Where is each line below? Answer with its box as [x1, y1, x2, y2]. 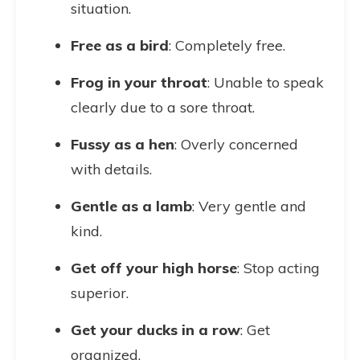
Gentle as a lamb [71, 197, 192, 215]
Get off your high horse [71, 259, 237, 277]
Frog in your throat [71, 73, 207, 92]
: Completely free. [169, 36, 285, 55]
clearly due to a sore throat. [71, 98, 255, 117]
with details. [71, 160, 152, 178]
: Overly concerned [174, 135, 298, 153]
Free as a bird [71, 36, 169, 55]
